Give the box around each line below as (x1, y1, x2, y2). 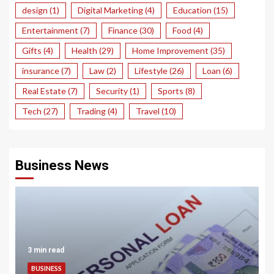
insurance (22, 65, 59, 76)
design (22, 4, 48, 15)
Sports (158, 85, 183, 96)
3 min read (28, 245, 64, 254)
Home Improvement (132, 45, 209, 56)
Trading (76, 105, 106, 116)
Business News (15, 157, 109, 173)
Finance (108, 24, 138, 35)
